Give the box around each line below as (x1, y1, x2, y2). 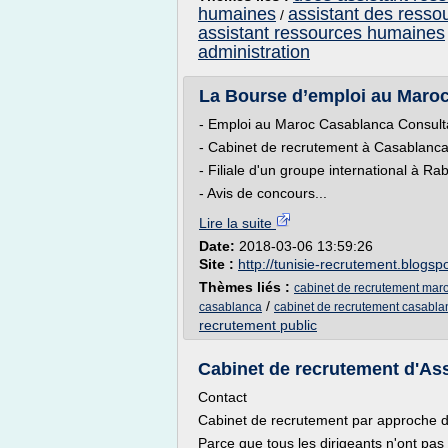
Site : (199, 256, 238, 272)
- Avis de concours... (199, 185, 327, 201)
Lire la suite (199, 215, 276, 231)
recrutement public (199, 317, 317, 333)
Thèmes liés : (199, 279, 294, 295)
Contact (198, 389, 247, 405)
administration (198, 42, 310, 62)
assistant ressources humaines (198, 23, 445, 43)
